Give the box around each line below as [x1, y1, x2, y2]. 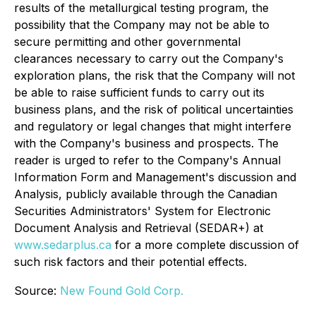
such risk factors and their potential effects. [14, 255, 247, 269]
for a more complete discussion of [111, 238, 299, 252]
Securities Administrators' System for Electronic [14, 204, 271, 218]
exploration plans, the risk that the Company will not [14, 68, 295, 83]
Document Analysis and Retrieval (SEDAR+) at [14, 221, 263, 235]
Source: [14, 284, 60, 298]
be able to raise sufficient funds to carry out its [14, 85, 265, 99]
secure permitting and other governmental [14, 35, 241, 49]
